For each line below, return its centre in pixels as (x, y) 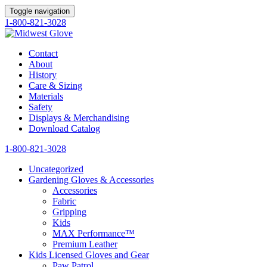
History (43, 75)
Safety (41, 107)
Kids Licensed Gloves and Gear (89, 255)
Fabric (64, 201)
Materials (46, 96)
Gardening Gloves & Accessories (91, 180)
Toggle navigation (40, 11)
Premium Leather (85, 244)
